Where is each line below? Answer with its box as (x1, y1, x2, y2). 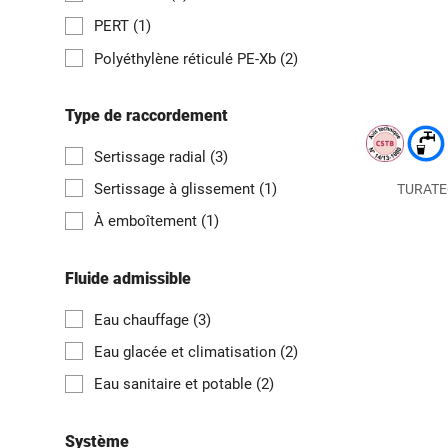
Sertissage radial (94, 147, 210, 166)
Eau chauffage (94, 310, 193, 329)
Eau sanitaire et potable (94, 375, 256, 394)
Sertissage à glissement (94, 180, 259, 199)
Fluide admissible (65, 268, 191, 288)
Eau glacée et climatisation (94, 343, 280, 362)
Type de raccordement (65, 105, 228, 125)
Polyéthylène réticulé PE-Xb (94, 49, 280, 68)
